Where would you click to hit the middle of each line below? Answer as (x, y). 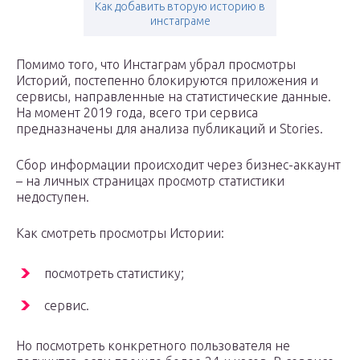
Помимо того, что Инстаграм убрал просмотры (156, 65)
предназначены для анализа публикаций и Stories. (170, 129)
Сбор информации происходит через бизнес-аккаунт (178, 165)
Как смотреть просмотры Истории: (120, 233)
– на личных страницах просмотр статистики (150, 181)
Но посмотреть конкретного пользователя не (153, 346)
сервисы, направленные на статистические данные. (174, 97)
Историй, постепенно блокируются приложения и (167, 81)
